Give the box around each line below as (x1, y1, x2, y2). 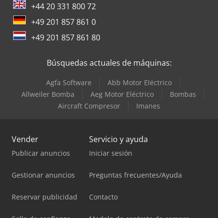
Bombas (170, 89, 196, 99)
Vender (12, 133, 38, 145)
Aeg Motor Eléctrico (91, 89, 154, 99)
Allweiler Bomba (21, 89, 74, 99)
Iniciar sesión (89, 148, 132, 158)
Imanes (136, 101, 160, 110)
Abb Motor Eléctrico (107, 77, 172, 87)
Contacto (89, 192, 118, 201)
